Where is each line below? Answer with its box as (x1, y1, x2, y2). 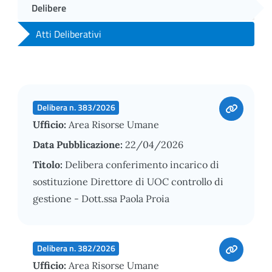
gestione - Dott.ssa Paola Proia (33, 192, 169, 205)
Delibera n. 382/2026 (36, 242, 115, 254)
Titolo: (33, 158, 65, 171)
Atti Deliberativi (36, 26, 101, 41)
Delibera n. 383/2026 (36, 101, 115, 114)
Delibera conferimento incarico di (65, 158, 219, 171)
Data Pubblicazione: (33, 138, 125, 151)
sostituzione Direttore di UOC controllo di (33, 175, 223, 188)
